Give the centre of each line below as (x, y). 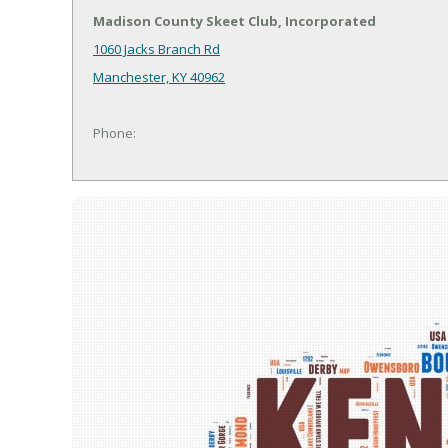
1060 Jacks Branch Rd (156, 49)
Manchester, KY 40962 (159, 77)
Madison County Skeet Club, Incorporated (234, 21)
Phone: (114, 133)
